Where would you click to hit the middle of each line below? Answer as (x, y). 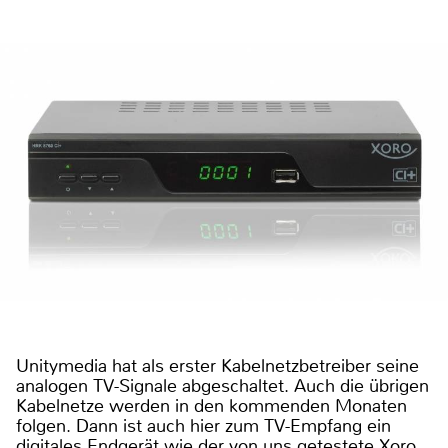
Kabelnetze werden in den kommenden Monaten (211, 406)
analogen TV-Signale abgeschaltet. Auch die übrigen (222, 386)
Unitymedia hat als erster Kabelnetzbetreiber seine (217, 366)
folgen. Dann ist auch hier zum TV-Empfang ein (203, 426)
